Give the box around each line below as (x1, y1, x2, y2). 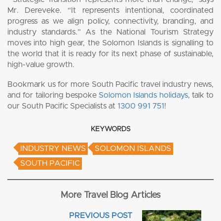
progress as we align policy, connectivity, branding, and (7, 17, 214, 25)
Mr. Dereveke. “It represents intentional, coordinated (7, 6, 214, 14)
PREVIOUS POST (69, 211, 132, 220)
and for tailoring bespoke (7, 91, 99, 99)
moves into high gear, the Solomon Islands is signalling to (7, 38, 214, 47)
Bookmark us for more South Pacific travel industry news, (7, 80, 214, 88)
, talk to (187, 91, 214, 99)
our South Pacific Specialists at (7, 102, 117, 110)
